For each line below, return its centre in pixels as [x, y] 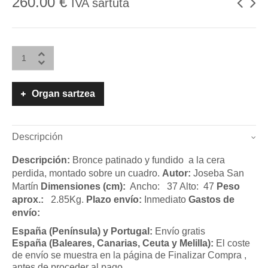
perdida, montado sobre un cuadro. [87, 173]
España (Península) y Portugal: [83, 231]
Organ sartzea [63, 93]
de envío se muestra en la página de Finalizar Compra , [129, 255]
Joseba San [217, 173]
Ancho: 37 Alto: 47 [172, 186]
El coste [233, 243]
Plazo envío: [114, 199]
